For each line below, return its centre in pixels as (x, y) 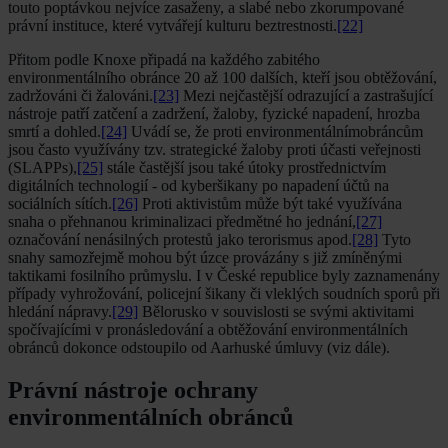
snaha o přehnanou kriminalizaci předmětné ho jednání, (182, 221)
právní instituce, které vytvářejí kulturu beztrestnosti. (172, 25)
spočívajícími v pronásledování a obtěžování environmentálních (208, 329)
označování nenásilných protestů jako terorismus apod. (180, 239)
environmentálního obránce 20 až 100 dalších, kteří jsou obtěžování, (222, 77)
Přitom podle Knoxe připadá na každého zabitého (164, 59)
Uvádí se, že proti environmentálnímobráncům (275, 131)
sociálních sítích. (60, 203)
